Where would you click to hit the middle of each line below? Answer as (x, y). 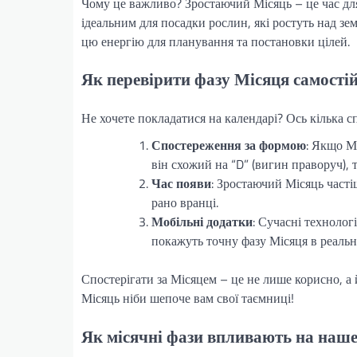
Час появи (181, 184)
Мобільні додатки (202, 222)
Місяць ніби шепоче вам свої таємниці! (188, 298)
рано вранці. (185, 203)
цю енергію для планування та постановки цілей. (216, 41)
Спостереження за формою (229, 145)
